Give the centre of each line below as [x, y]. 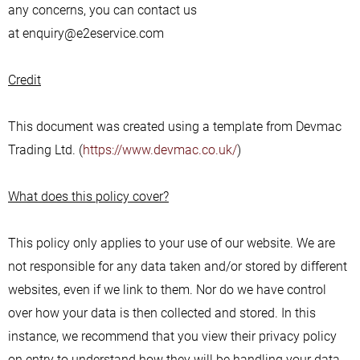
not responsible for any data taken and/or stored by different [178, 266]
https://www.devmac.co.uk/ [160, 150]
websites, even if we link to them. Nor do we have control [167, 290]
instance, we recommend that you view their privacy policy [172, 336]
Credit [25, 80]
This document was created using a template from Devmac [175, 127]
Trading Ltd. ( [45, 150]
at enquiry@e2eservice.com [86, 33]
